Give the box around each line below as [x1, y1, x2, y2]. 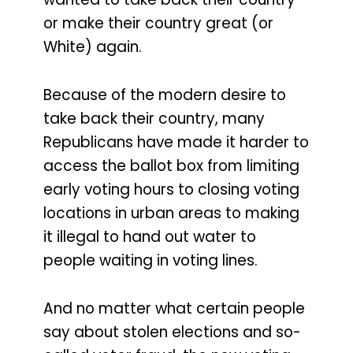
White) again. [43, 36, 142, 58]
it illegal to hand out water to [43, 226, 256, 248]
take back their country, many [43, 108, 265, 130]
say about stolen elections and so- [43, 321, 301, 343]
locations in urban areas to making [43, 203, 299, 225]
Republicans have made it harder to [43, 132, 309, 154]
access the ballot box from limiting [43, 155, 299, 177]
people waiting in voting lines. [43, 250, 258, 272]
